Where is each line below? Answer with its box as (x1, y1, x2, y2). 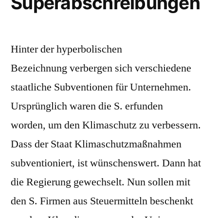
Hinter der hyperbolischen (11, 42, 122, 56)
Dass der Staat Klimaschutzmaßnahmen (11, 137, 182, 151)
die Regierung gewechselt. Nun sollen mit (11, 175, 190, 189)
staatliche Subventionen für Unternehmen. (11, 80, 191, 94)
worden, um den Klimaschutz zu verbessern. (11, 118, 201, 132)
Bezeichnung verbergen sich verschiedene (11, 61, 191, 75)
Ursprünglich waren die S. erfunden (11, 99, 163, 113)
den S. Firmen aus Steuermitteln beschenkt (11, 194, 193, 208)
